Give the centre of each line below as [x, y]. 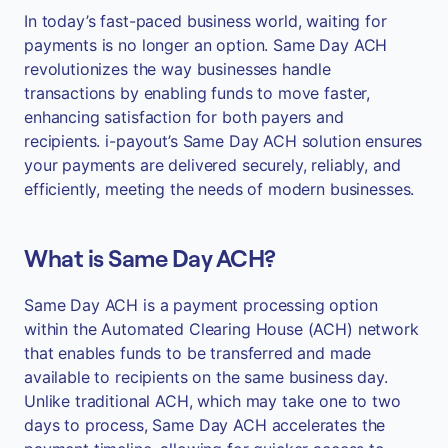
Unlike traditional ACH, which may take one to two [212, 401]
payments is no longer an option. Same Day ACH [206, 45]
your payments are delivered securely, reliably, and [212, 165]
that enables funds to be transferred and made [198, 353]
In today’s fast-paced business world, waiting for [205, 21]
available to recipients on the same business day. [206, 377]
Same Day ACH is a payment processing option [201, 305]
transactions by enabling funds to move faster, [197, 93]
